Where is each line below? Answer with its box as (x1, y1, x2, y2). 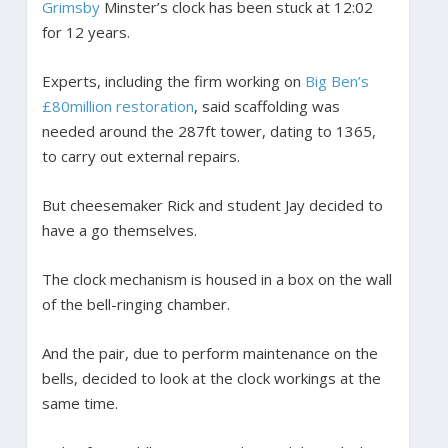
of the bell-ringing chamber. (41, 293, 234, 314)
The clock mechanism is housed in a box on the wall (41, 268, 392, 289)
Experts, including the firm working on (41, 70, 305, 91)
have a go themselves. (41, 219, 201, 240)
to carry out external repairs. (41, 145, 244, 166)
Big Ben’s (304, 70, 369, 91)
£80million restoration (41, 95, 194, 116)
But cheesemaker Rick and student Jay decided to (41, 194, 383, 215)
